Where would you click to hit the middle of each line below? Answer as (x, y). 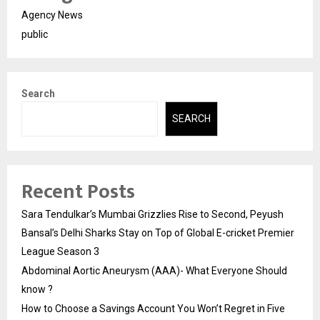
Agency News (52, 15)
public (35, 35)
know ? (37, 289)
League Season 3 (60, 251)
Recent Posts (78, 191)
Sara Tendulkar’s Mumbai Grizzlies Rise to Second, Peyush (152, 214)
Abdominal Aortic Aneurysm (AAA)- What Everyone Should (154, 270)
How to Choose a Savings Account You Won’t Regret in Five (153, 308)
